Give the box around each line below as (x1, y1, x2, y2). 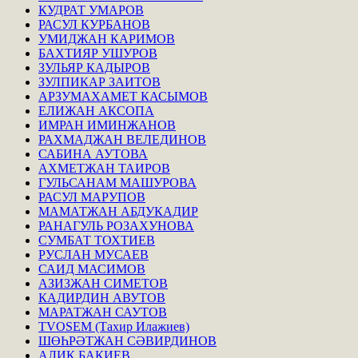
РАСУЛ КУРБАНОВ (38, 17, 150, 31)
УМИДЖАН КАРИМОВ (38, 31, 175, 46)
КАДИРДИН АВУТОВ (38, 290, 165, 304)
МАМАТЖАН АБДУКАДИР (38, 204, 198, 218)
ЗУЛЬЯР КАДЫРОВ (38, 60, 150, 74)
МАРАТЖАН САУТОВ (38, 304, 167, 319)
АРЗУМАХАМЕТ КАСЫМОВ (38, 89, 208, 103)
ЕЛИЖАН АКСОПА (38, 103, 154, 117)
